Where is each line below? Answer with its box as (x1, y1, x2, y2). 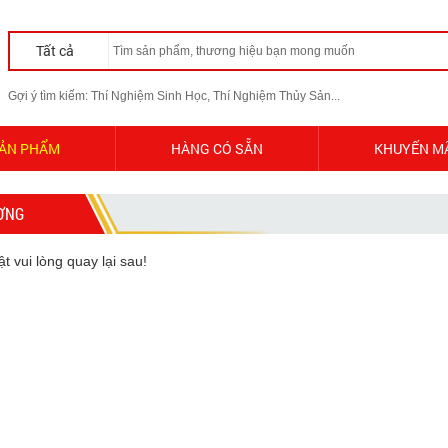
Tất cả (36, 41, 77, 60)
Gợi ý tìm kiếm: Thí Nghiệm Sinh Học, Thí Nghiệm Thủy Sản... (8, 89, 340, 103)
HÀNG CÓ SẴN (171, 139, 263, 158)
